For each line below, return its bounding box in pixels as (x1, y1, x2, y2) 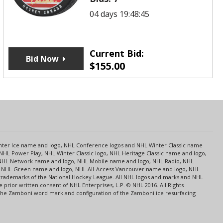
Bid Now (26, 53, 59, 64)
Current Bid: (90, 47, 144, 59)
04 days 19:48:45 (90, 8, 150, 19)
